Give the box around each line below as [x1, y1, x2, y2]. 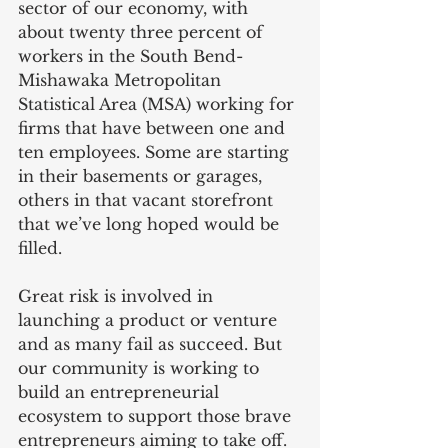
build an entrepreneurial [18, 381, 224, 402]
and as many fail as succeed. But [18, 333, 287, 354]
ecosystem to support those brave [18, 405, 296, 426]
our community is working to [18, 357, 264, 378]
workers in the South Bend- [18, 45, 243, 66]
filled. [18, 237, 62, 258]
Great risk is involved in [18, 285, 218, 306]
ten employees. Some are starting [18, 141, 294, 162]
